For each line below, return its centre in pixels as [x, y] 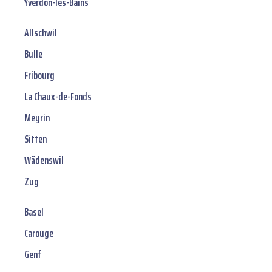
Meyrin [37, 118]
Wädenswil [44, 161]
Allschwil [41, 33]
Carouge [39, 233]
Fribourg [39, 76]
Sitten [36, 139]
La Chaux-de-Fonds [58, 97]
